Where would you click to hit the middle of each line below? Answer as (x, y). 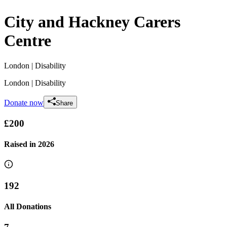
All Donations (28, 207)
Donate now (24, 102)
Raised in (21, 144)
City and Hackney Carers (92, 22)
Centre (28, 41)
